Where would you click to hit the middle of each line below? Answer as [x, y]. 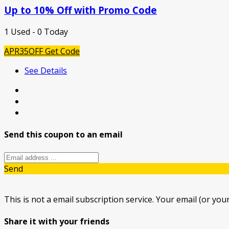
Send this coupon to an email [63, 135]
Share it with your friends [57, 221]
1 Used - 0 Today [36, 31]
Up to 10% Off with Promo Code [81, 10]
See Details [46, 70]
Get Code [62, 51]
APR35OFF [24, 51]
